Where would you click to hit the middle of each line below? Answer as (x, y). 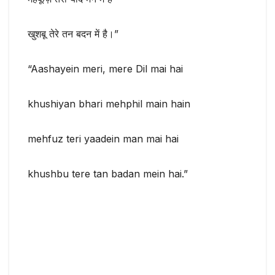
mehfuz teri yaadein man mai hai (103, 139)
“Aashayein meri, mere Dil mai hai (105, 69)
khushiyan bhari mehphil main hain (109, 104)
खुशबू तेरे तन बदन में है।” (73, 34)
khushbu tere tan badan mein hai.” (108, 174)
